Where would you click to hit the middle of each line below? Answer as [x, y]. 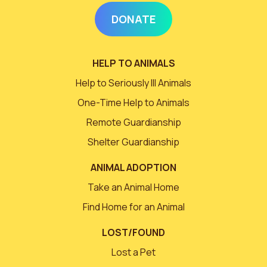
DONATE [133, 19]
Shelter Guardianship [133, 142]
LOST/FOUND [133, 232]
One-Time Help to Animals [133, 102]
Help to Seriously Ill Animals [133, 83]
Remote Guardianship [133, 122]
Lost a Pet [133, 252]
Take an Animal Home [133, 187]
